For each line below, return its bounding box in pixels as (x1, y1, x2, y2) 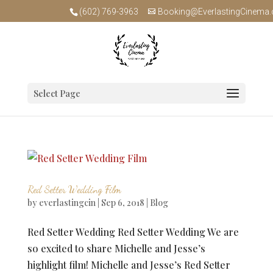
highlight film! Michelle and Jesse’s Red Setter (27, 258, 230, 271)
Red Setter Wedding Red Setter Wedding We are (27, 225, 239, 238)
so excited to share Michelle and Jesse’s (27, 242, 205, 255)
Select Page (33, 88, 80, 99)
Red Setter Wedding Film (27, 183, 121, 195)
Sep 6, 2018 (101, 197, 144, 208)
